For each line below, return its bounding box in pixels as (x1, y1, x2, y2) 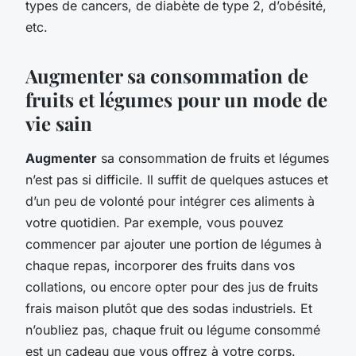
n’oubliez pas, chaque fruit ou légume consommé (25, 321, 320, 338)
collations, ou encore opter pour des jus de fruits (25, 278, 318, 295)
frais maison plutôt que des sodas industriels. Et (25, 300, 312, 316)
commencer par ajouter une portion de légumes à (25, 235, 322, 252)
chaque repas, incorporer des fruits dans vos (25, 257, 295, 273)
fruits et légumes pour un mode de (25, 86, 327, 112)
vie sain (25, 110, 92, 136)
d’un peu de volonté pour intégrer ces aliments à (25, 192, 315, 209)
